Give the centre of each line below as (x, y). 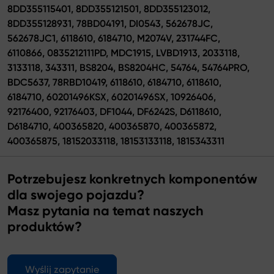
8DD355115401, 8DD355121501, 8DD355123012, (109, 9)
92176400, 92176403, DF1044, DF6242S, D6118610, (114, 111)
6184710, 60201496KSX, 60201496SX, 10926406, (112, 97)
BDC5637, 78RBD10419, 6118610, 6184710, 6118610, (114, 82)
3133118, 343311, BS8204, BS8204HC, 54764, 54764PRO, (128, 67)
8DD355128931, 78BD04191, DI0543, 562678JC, (110, 23)
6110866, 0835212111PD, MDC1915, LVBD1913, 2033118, (124, 53)
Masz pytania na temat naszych (106, 210)
